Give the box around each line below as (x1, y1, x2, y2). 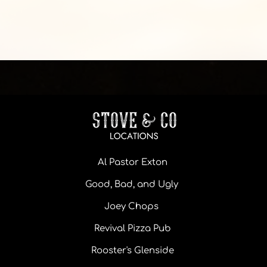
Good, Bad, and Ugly (85, 179, 181, 190)
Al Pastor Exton (98, 157, 168, 167)
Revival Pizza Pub (94, 223, 172, 234)
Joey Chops (104, 201, 162, 212)
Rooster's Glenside (91, 246, 175, 256)
